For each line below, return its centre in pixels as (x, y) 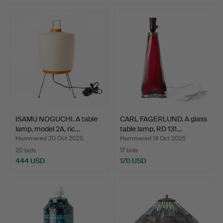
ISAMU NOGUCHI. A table (56, 119)
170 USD (133, 161)
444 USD (30, 161)
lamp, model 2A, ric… (48, 129)
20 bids (26, 151)
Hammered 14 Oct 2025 (153, 139)
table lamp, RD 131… (151, 129)
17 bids (129, 151)
